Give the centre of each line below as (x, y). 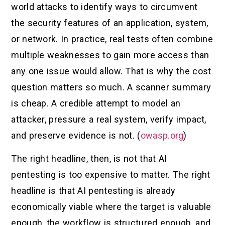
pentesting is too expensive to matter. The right (111, 175)
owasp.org (162, 135)
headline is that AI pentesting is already (93, 191)
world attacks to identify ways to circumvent (104, 7)
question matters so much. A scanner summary (111, 87)
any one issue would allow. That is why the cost (111, 71)
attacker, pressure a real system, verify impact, (109, 119)
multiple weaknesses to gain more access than (110, 55)
